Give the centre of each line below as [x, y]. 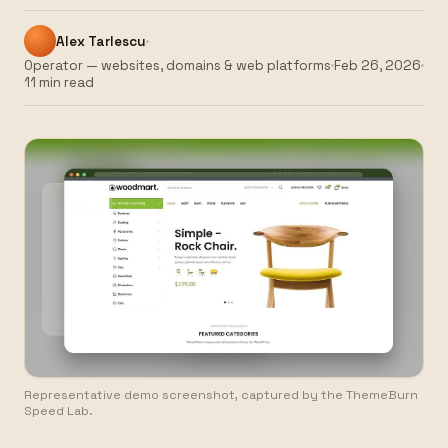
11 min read [59, 82]
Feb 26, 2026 [377, 65]
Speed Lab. [58, 411]
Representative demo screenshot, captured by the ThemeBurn [221, 395]
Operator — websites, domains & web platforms [177, 65]
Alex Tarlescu [101, 41]
